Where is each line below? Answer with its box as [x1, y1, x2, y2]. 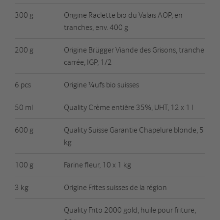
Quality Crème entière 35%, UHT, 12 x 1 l [64, 102, 193, 112]
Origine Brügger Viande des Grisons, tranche [64, 44, 204, 55]
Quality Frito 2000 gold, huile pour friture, [64, 204, 196, 215]
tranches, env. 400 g [64, 22, 128, 32]
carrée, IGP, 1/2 [64, 56, 112, 67]
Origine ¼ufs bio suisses [64, 79, 139, 89]
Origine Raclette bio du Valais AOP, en [64, 9, 183, 20]
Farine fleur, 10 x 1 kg [64, 159, 131, 169]
